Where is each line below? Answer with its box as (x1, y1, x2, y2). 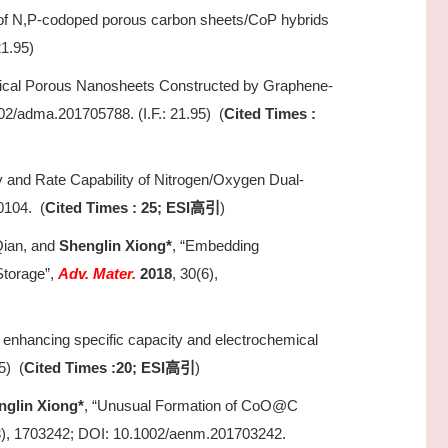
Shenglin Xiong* (59, 237, 172, 254)
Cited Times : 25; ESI (45, 199, 190, 216)
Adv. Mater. (58, 265, 136, 282)
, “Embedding (172, 237, 259, 254)
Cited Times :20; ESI (24, 359, 165, 376)
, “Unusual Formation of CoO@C (84, 397, 298, 414)
